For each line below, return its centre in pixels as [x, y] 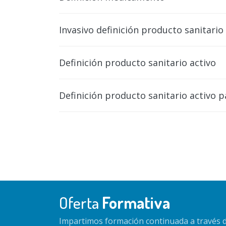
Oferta [80, 202]
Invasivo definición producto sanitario [141, 30]
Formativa [136, 202]
